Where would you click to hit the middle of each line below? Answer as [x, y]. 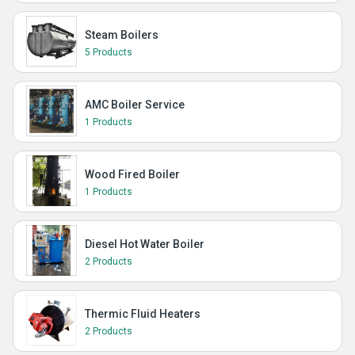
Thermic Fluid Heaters [143, 314]
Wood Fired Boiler [132, 174]
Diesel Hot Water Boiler [145, 244]
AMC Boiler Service [135, 105]
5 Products [109, 52]
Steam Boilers [122, 35]
